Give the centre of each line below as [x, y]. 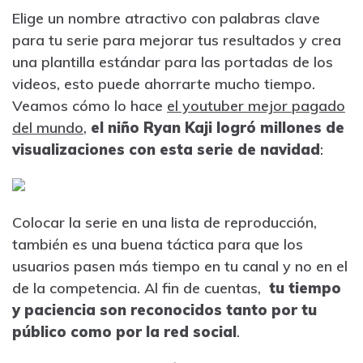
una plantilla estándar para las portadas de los [173, 62]
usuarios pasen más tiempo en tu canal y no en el [180, 266]
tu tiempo [305, 288]
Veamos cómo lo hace [90, 105]
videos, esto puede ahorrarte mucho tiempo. [164, 83]
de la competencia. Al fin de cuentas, [141, 288]
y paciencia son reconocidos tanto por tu [164, 310]
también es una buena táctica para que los [158, 244]
